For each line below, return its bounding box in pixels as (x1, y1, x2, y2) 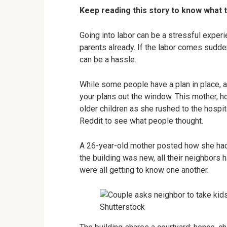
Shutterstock (100, 202, 145, 212)
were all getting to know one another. (80, 165, 209, 175)
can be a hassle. (80, 55, 136, 64)
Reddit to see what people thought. (80, 116, 203, 126)
